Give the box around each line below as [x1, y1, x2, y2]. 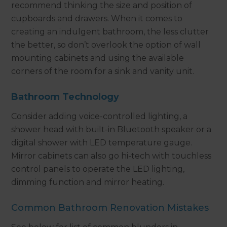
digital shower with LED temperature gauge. [11, 137, 193, 147]
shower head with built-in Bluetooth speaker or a [11, 124, 212, 134]
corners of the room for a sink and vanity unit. [11, 66, 195, 76]
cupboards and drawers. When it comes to [11, 13, 183, 23]
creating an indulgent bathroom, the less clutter [11, 26, 209, 36]
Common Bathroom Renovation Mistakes [11, 202, 209, 213]
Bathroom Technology [11, 91, 120, 102]
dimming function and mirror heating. [11, 177, 165, 187]
